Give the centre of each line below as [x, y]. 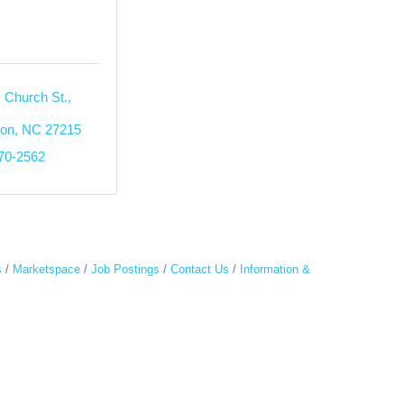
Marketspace [46, 269]
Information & [275, 269]
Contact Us [200, 269]
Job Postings [125, 269]
